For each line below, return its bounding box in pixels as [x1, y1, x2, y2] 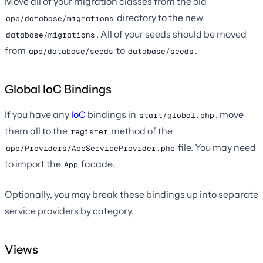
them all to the [5, 125, 69, 137]
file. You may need [176, 141, 256, 154]
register [70, 126, 108, 137]
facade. [79, 158, 114, 170]
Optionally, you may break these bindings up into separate [5, 188, 258, 201]
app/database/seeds [29, 46, 113, 56]
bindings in [86, 109, 138, 121]
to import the [5, 158, 63, 170]
